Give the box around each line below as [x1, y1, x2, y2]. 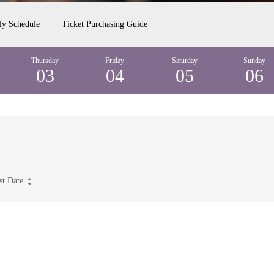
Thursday [31, 56, 59, 65]
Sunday [243, 56, 265, 65]
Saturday [172, 56, 198, 65]
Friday [105, 56, 125, 65]
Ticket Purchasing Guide [62, 20, 147, 29]
